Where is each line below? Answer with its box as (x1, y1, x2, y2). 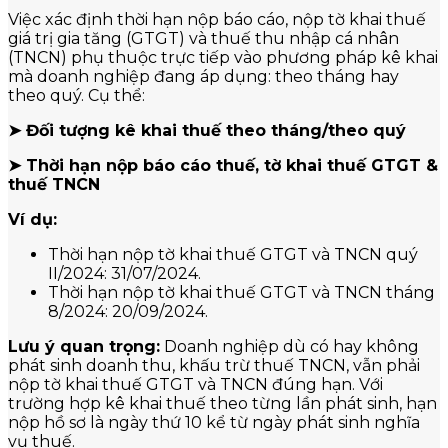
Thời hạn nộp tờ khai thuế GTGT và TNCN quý (48, 244, 418, 264)
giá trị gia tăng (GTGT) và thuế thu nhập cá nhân (8, 28, 399, 48)
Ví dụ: (8, 209, 57, 229)
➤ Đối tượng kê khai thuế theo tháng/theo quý (8, 120, 406, 140)
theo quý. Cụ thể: (8, 85, 145, 105)
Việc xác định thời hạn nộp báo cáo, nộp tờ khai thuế (8, 9, 426, 29)
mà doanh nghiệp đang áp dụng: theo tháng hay (8, 66, 399, 86)
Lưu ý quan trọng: (8, 336, 160, 356)
